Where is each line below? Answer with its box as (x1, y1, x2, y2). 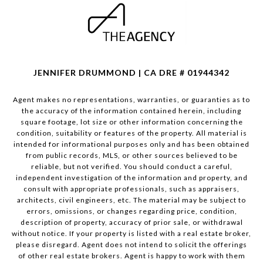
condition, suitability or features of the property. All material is (16, 129, 247, 138)
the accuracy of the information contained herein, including (22, 106, 241, 116)
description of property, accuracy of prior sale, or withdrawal (20, 218, 243, 227)
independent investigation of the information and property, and (15, 173, 248, 183)
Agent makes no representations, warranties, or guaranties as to (13, 95, 250, 104)
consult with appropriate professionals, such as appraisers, (23, 184, 240, 194)
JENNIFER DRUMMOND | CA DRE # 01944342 (33, 68, 230, 78)
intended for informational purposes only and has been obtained (14, 140, 249, 149)
